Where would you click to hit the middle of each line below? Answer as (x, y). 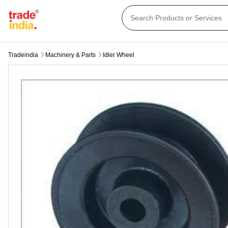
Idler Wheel (119, 55)
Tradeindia (23, 55)
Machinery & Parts (70, 55)
